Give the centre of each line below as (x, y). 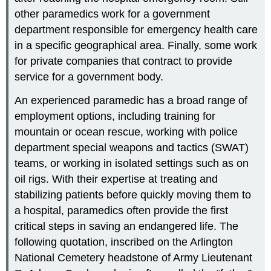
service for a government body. (89, 77)
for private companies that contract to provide (124, 61)
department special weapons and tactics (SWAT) (132, 147)
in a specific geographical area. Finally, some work (136, 45)
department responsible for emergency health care (136, 29)
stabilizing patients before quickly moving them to (133, 194)
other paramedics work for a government (113, 14)
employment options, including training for (115, 116)
